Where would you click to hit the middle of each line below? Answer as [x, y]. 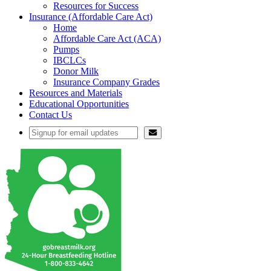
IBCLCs [70, 60]
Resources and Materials [76, 93]
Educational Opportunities [79, 103]
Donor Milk [76, 71]
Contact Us [51, 114]
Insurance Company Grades [106, 82]
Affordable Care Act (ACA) [107, 38]
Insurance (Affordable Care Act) [91, 16]
